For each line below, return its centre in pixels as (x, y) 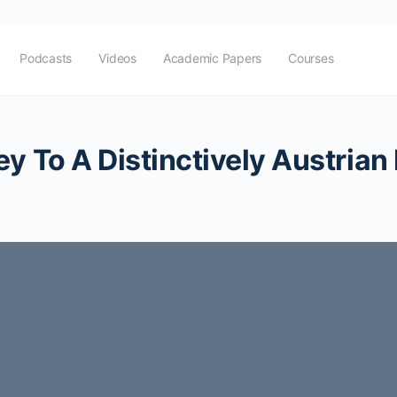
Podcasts (46, 58)
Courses (311, 58)
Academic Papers (212, 58)
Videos (117, 58)
